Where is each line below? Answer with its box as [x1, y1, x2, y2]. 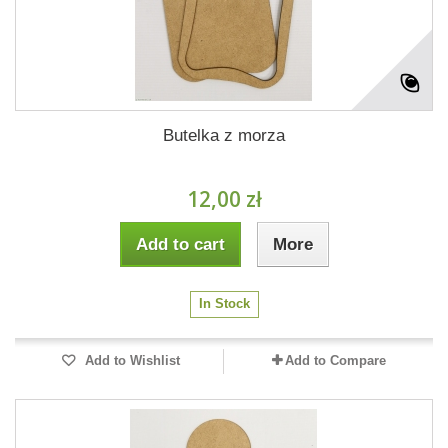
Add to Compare [284, 353, 386, 368]
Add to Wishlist [80, 353, 180, 368]
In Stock [198, 296, 250, 311]
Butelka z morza [163, 126, 285, 145]
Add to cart [135, 235, 225, 254]
